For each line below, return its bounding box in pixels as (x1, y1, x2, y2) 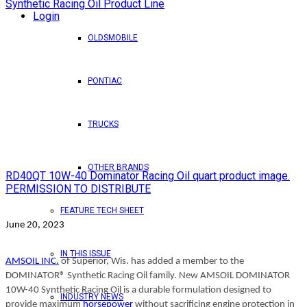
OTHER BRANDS (88, 162, 149, 172)
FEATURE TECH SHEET (60, 206, 144, 215)
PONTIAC (88, 76, 122, 86)
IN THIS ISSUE (60, 249, 111, 258)
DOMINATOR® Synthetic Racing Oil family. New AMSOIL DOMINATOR (5, 270, 290, 281)
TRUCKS (88, 119, 119, 129)
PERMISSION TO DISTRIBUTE (5, 182, 151, 195)
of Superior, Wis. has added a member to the (59, 256, 244, 267)
